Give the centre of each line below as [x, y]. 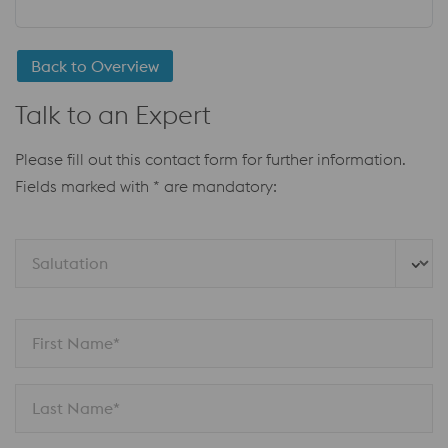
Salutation [72, 262]
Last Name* [76, 407]
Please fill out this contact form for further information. [210, 158]
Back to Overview [95, 65]
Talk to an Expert [113, 114]
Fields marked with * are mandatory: [146, 185]
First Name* [76, 342]
